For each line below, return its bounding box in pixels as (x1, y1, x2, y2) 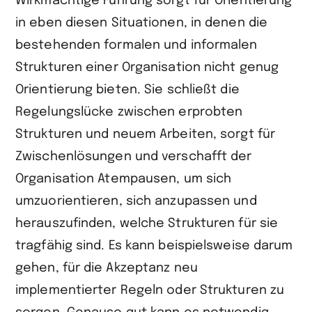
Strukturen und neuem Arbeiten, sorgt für (15, 127, 276, 141)
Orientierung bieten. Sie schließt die (15, 83, 240, 96)
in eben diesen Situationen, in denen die (15, 16, 268, 29)
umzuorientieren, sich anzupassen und (15, 194, 257, 208)
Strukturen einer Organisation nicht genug (15, 61, 279, 74)
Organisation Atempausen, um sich (15, 172, 232, 185)
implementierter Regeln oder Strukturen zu (15, 283, 285, 297)
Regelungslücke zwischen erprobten (15, 105, 243, 118)
